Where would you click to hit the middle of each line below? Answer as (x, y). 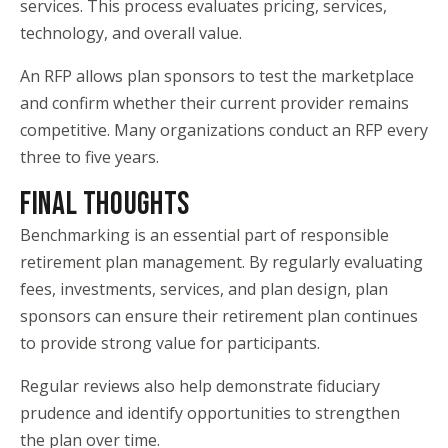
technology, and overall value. (131, 33)
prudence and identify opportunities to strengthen (210, 413)
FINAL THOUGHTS (105, 204)
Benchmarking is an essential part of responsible (204, 235)
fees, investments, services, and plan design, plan (204, 289)
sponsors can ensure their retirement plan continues (219, 316)
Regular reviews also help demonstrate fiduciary (200, 386)
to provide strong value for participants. (170, 343)
